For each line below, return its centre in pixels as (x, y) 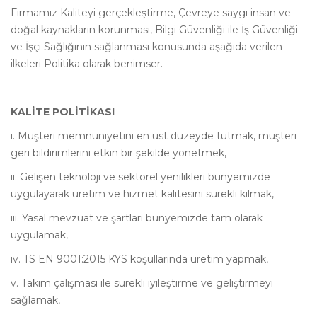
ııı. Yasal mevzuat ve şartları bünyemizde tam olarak (137, 218)
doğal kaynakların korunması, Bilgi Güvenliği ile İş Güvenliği (154, 30)
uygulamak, (39, 235)
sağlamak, (35, 300)
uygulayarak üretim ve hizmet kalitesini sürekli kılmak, (142, 194)
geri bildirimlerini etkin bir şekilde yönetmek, (119, 153)
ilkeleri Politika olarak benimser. (87, 64)
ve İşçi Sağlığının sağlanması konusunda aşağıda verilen (146, 47)
